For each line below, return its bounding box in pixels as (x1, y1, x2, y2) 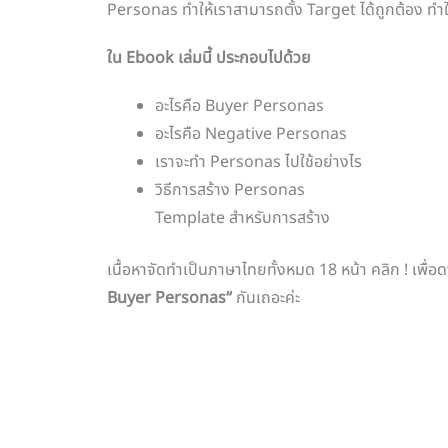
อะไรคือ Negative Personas (155, 122, 347, 147)
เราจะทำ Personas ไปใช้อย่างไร (155, 150, 362, 175)
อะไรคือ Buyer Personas (155, 94, 324, 119)
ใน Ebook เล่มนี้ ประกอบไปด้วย (107, 46, 311, 71)
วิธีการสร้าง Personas (155, 178, 305, 203)
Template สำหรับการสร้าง (155, 206, 330, 231)
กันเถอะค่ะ (232, 286, 300, 311)
